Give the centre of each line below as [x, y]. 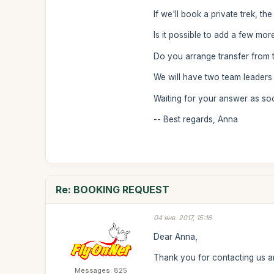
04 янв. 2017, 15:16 [183, 218]
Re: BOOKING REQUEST [113, 190]
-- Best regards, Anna [196, 119]
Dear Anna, [176, 236]
